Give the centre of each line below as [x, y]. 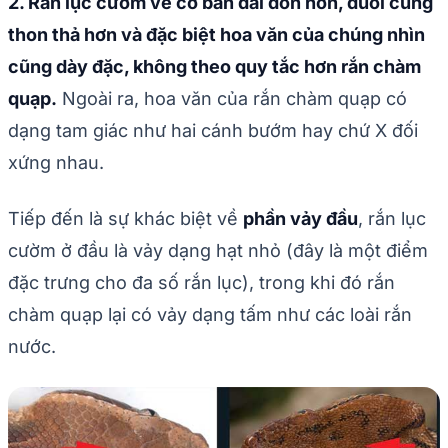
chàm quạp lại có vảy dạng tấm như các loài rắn [210, 315]
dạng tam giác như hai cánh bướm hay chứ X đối [213, 131]
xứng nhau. [56, 163]
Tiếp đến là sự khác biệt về [125, 219]
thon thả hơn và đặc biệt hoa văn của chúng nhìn [216, 35]
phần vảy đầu [300, 219]
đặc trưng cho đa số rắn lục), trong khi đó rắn [201, 283]
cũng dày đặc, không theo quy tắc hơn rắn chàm [214, 67]
